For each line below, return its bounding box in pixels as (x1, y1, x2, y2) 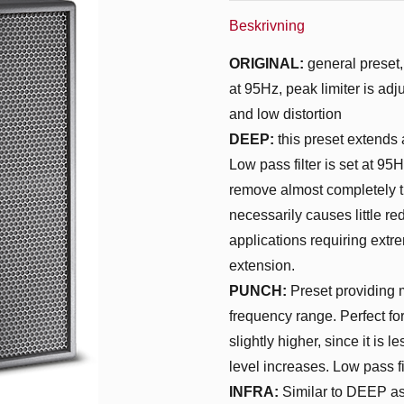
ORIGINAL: (228, 56, 304, 71)
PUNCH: (228, 283, 287, 298)
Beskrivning (228, 18, 305, 33)
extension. (228, 258, 295, 273)
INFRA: (228, 384, 279, 399)
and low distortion (228, 106, 342, 122)
